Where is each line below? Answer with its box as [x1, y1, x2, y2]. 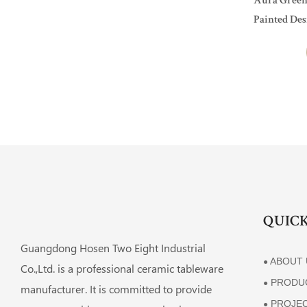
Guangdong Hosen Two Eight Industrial [21, 241, 206, 256]
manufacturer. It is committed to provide [21, 282, 212, 297]
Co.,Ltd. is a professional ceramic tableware [21, 261, 223, 276]
